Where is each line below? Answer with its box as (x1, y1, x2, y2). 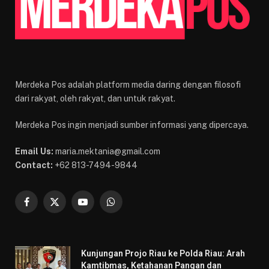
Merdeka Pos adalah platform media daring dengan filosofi (15, 79, 241, 89)
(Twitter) (53, 214, 87, 225)
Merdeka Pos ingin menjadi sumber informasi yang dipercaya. (15, 119, 249, 130)
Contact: (15, 160, 53, 170)
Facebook (25, 202, 65, 212)
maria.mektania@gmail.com (53, 146, 160, 156)
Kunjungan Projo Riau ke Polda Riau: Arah (81, 248, 245, 258)
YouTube (82, 202, 116, 212)
